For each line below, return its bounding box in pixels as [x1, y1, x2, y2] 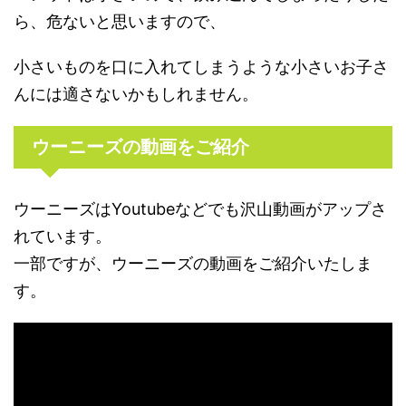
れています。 [14, 227, 111, 246]
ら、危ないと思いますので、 [14, 12, 226, 32]
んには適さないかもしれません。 [14, 84, 258, 104]
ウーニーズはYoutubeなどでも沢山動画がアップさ [14, 199, 387, 219]
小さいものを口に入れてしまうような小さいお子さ [14, 57, 389, 77]
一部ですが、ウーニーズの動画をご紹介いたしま [14, 254, 372, 274]
